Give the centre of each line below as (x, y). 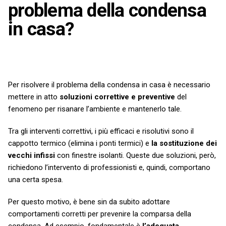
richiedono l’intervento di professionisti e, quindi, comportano (109, 167)
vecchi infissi (32, 155)
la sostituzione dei (184, 143)
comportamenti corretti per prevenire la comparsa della (100, 214)
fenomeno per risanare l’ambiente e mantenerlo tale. (95, 109)
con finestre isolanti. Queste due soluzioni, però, (135, 155)
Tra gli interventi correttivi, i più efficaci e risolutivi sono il (101, 131)
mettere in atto (34, 97)
